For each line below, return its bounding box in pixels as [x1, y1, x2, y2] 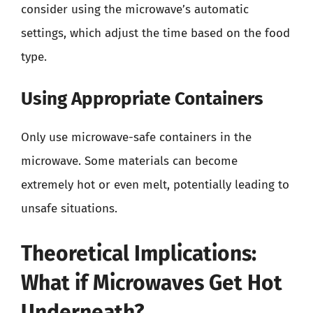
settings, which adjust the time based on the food [21, 25, 290, 41]
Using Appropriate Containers [21, 88, 263, 110]
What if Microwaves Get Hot [21, 270, 282, 296]
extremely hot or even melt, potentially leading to [21, 177, 289, 192]
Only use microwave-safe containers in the [21, 130, 252, 145]
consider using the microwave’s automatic [21, 1, 249, 17]
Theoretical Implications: [21, 240, 256, 266]
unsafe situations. [21, 201, 117, 216]
